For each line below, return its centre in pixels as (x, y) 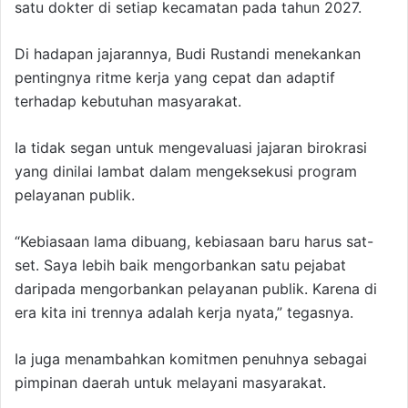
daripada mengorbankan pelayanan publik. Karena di (196, 289)
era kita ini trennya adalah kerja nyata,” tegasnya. (184, 313)
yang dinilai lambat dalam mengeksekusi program (186, 172)
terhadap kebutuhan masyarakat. (128, 102)
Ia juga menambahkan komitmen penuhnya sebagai (191, 359)
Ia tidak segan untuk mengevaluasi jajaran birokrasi (191, 148)
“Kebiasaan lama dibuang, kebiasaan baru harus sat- (194, 242)
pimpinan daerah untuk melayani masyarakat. (170, 383)
